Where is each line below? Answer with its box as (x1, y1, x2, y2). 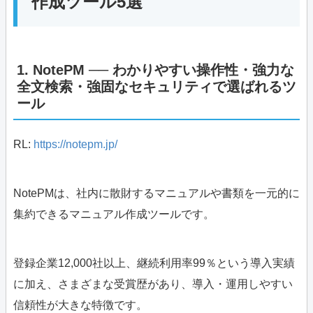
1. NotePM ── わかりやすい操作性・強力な (17, 62, 294, 78)
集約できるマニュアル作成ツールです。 (13, 208, 214, 221)
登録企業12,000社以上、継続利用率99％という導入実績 (13, 257, 295, 270)
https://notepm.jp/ (34, 138, 117, 151)
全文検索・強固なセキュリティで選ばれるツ (17, 79, 296, 95)
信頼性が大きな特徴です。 (13, 299, 147, 312)
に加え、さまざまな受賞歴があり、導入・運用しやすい (13, 278, 293, 291)
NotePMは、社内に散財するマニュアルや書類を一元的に (13, 187, 300, 200)
